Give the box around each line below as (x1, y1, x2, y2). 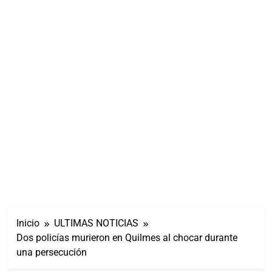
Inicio (16, 217, 39, 229)
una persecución (16, 246, 87, 258)
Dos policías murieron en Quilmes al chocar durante (16, 231, 237, 243)
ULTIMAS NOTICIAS (54, 217, 138, 229)
